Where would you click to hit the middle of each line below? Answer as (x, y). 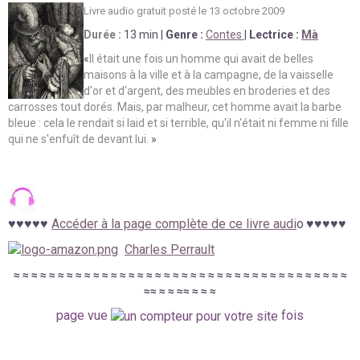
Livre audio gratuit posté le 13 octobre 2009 (184, 10)
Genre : (184, 34)
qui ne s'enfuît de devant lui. (78, 139)
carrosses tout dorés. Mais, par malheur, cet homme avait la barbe (175, 106)
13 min (142, 34)
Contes (225, 34)
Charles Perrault (170, 249)
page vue (84, 316)
